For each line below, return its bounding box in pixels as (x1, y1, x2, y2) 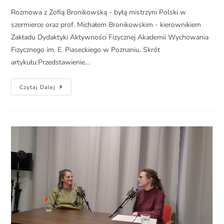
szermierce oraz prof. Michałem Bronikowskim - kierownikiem (11, 20, 201, 30)
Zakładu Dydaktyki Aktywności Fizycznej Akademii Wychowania (11, 32, 209, 42)
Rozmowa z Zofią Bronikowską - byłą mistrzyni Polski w (11, 7, 186, 17)
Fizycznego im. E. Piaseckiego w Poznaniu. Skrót (11, 45, 160, 55)
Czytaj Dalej (19, 83, 56, 91)
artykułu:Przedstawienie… (11, 57, 90, 67)
